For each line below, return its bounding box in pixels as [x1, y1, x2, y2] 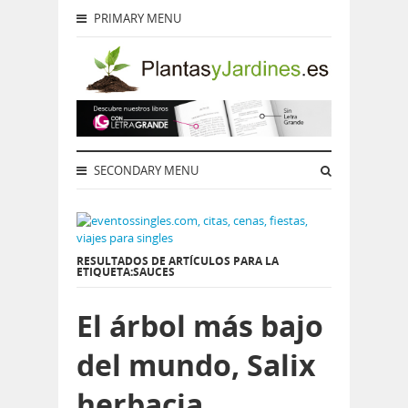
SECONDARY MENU [91, 162, 199, 179]
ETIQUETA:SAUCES [76, 264, 175, 280]
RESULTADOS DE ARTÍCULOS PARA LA [76, 253, 279, 270]
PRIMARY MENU [91, 10, 181, 26]
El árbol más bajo [76, 306, 323, 346]
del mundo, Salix [76, 345, 316, 385]
